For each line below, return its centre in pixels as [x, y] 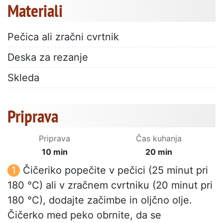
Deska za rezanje [48, 57]
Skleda [23, 78]
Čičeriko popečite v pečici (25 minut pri [115, 170]
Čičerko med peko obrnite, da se [84, 215]
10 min [55, 152]
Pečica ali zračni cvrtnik [63, 37]
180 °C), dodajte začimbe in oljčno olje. [100, 200]
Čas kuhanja [159, 139]
